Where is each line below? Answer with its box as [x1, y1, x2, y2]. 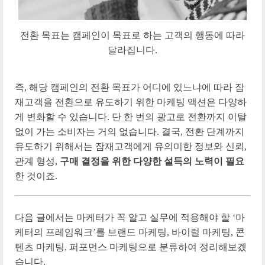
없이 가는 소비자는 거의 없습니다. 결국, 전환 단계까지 [15, 127, 244, 137]
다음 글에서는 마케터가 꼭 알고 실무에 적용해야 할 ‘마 [15, 212, 245, 223]
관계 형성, [15, 156, 60, 167]
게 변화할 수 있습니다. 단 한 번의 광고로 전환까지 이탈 [15, 112, 247, 122]
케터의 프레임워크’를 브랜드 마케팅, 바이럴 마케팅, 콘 [15, 227, 245, 238]
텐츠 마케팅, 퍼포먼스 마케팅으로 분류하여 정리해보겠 [15, 242, 247, 253]
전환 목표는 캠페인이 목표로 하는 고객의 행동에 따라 [20, 30, 245, 40]
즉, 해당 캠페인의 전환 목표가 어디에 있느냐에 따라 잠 [15, 82, 244, 93]
